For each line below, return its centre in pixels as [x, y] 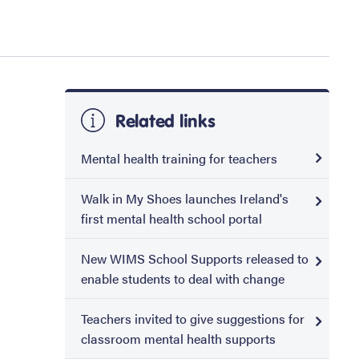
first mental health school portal [171, 219]
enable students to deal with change [183, 279]
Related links [163, 121]
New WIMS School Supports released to [195, 259]
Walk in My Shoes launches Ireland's [185, 199]
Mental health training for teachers [179, 159]
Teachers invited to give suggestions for [193, 319]
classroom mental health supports [178, 339]
